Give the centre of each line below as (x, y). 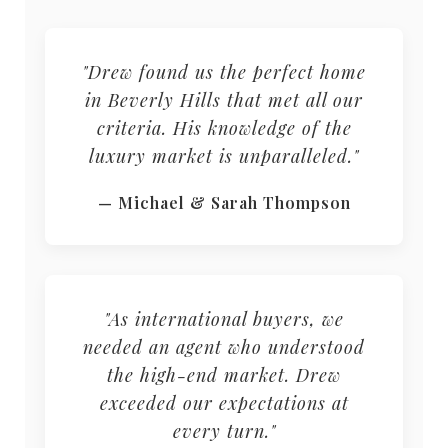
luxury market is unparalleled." (224, 156)
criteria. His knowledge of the (224, 128)
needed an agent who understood (224, 347)
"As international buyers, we (224, 319)
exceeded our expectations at (224, 403)
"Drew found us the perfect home (224, 72)
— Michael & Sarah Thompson (224, 203)
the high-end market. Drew (224, 375)
